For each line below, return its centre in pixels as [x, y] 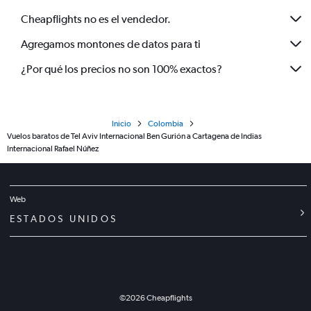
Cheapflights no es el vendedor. [96, 19]
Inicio [121, 124]
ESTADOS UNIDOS [64, 219]
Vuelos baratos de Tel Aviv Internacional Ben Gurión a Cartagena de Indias [134, 136]
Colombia [165, 124]
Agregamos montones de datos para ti [111, 44]
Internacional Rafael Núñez [53, 149]
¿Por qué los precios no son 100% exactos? [121, 69]
